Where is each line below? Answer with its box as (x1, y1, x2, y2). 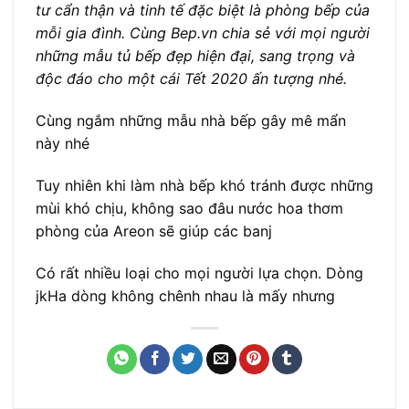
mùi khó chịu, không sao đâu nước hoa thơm (36, 198, 343, 217)
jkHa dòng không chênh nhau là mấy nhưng (36, 286, 335, 305)
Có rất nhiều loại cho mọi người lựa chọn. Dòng (36, 263, 363, 282)
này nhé (36, 134, 89, 153)
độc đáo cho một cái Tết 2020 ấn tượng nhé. (36, 69, 347, 89)
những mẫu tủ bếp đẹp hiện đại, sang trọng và (36, 47, 355, 66)
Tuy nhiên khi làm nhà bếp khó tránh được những (36, 175, 373, 194)
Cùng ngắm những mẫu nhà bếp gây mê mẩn (36, 111, 346, 131)
